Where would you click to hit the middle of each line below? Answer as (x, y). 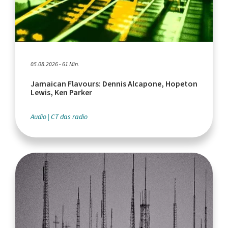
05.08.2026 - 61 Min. (55, 64)
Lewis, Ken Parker (61, 93)
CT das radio (69, 117)
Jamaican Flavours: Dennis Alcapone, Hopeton (114, 84)
